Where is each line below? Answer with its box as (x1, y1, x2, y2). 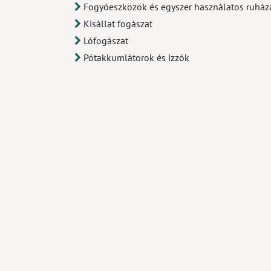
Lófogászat (83, 34, 128, 47)
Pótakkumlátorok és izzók (83, 51, 189, 64)
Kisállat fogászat (83, 18, 152, 30)
